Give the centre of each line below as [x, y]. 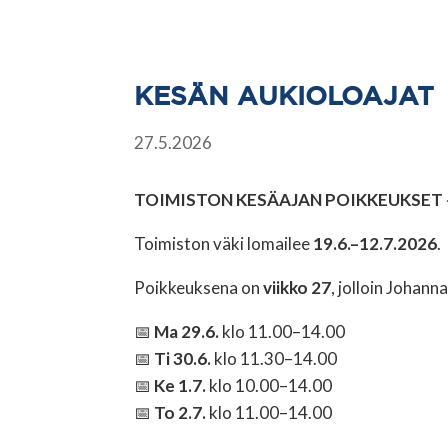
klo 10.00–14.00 [269, 385]
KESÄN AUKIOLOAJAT [284, 96]
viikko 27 [297, 287]
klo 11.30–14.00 [274, 358]
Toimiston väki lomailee [224, 243]
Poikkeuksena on [199, 287]
